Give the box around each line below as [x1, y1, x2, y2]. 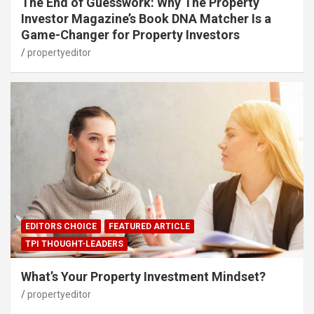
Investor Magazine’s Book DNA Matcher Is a [21, 11, 271, 27]
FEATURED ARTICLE [109, 221, 190, 232]
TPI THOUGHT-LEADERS [25, 239, 123, 250]
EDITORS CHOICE [25, 221, 97, 232]
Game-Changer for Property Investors [21, 27, 240, 43]
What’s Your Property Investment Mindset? [21, 269, 266, 285]
